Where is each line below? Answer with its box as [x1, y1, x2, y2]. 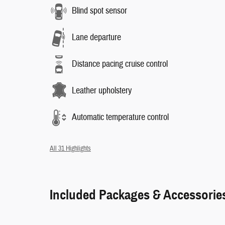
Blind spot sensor [72, 5, 127, 17]
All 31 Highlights [50, 144, 91, 153]
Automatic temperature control [72, 111, 169, 123]
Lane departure [72, 32, 121, 43]
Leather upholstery [72, 85, 132, 96]
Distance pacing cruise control [72, 58, 168, 70]
